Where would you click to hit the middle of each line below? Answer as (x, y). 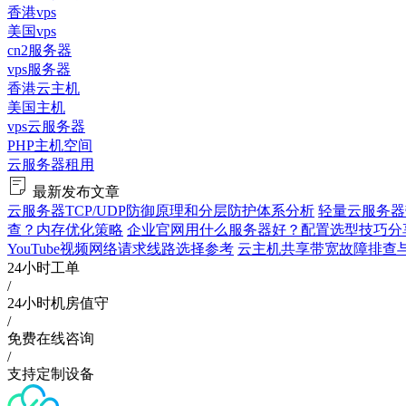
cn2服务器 (39, 50)
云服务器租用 (51, 164)
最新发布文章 (76, 192)
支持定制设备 (51, 374)
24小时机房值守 (58, 303)
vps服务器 (39, 69)
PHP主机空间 (50, 145)
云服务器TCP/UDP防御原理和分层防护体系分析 (161, 211)
